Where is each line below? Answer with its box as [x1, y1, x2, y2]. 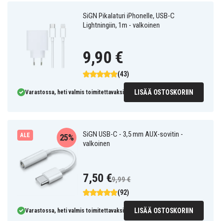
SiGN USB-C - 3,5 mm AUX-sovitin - [83, 130, 184, 139]
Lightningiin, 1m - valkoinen [83, 21, 160, 30]
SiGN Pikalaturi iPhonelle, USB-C [83, 11, 175, 20]
